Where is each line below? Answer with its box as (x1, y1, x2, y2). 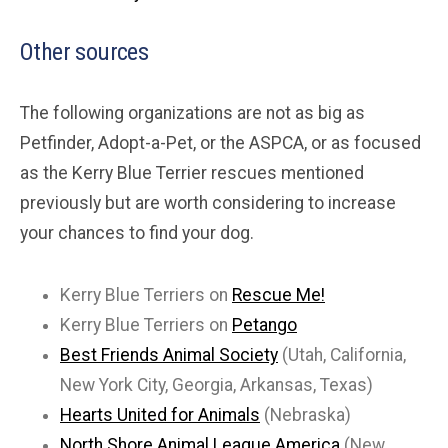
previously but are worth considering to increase (20, 192, 396, 213)
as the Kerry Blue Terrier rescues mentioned (20, 162, 364, 183)
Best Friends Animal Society (60, 344, 278, 365)
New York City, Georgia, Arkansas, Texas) (60, 374, 373, 395)
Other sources (20, 37, 149, 66)
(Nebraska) (260, 404, 351, 425)
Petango (232, 314, 297, 335)
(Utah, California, (278, 344, 406, 365)
